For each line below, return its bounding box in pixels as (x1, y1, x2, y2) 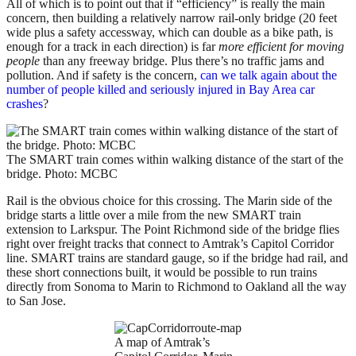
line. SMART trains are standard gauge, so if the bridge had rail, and (6, 251, 348, 265)
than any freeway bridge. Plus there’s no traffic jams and (40, 54, 324, 68)
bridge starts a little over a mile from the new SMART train (6, 208, 301, 222)
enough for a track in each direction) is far (6, 40, 219, 54)
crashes (6, 97, 43, 111)
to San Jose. (6, 294, 66, 308)
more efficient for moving (219, 40, 344, 54)
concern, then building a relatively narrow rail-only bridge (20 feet (6, 11, 337, 25)
